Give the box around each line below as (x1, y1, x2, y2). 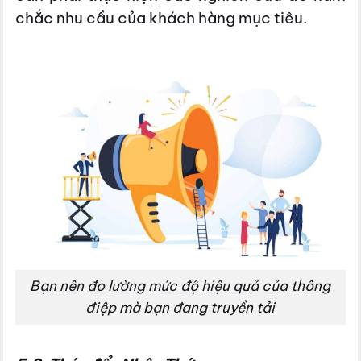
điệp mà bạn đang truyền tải (85, 298, 276, 317)
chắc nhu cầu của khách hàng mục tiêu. (15, 7, 308, 27)
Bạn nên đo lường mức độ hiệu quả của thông (30, 276, 331, 295)
